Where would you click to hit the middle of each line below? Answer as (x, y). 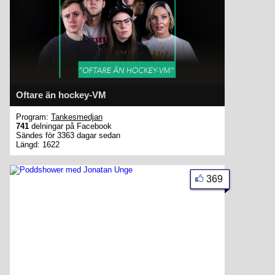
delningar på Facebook (70, 126)
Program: (33, 117)
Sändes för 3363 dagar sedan (68, 135)
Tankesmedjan (77, 117)
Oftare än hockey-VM (61, 95)
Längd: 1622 (38, 145)
